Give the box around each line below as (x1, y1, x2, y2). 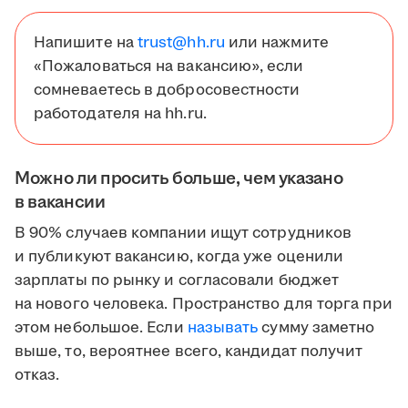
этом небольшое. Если (15, 317, 188, 340)
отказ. (15, 364, 60, 387)
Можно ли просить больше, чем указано (15, 166, 343, 192)
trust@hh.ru (137, 32, 225, 55)
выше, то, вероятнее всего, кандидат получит (15, 341, 363, 363)
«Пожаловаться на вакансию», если (34, 56, 304, 78)
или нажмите (224, 32, 329, 55)
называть (187, 317, 259, 340)
